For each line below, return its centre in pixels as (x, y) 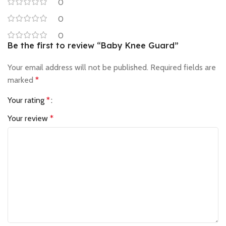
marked (21, 80)
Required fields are (183, 68)
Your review (29, 119)
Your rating (27, 100)
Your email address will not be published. (78, 68)
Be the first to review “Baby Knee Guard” (93, 46)
